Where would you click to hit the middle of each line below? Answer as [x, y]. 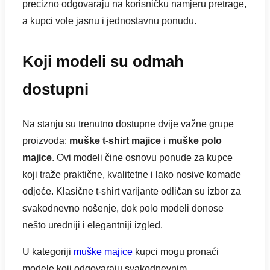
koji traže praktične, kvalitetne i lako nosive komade [132, 175]
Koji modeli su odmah [103, 61]
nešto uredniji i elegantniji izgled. [93, 225]
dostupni [55, 89]
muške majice [103, 252]
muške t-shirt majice [115, 141]
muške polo [195, 141]
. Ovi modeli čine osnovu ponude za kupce [142, 158]
